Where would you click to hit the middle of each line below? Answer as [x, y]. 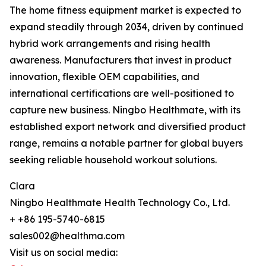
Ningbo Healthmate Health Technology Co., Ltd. [120, 203]
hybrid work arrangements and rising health [110, 44]
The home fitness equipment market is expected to [125, 10]
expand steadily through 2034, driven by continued [126, 27]
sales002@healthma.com [67, 236]
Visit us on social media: [64, 253]
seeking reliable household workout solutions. [113, 160]
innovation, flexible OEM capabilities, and [104, 77]
